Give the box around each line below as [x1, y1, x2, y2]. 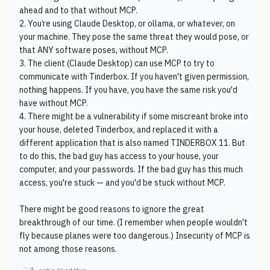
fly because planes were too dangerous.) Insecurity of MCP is [19, 230, 250, 241]
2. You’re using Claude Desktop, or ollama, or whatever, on [19, 18, 235, 29]
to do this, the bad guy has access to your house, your [19, 151, 219, 162]
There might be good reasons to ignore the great [19, 204, 204, 215]
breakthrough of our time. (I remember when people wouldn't [19, 217, 248, 228]
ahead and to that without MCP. [19, 5, 137, 16]
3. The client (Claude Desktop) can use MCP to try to [19, 58, 215, 69]
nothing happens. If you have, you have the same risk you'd [19, 84, 237, 95]
